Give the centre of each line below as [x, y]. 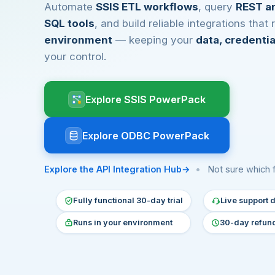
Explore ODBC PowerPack [145, 135]
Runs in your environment [123, 223]
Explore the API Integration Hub [113, 169]
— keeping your [154, 40]
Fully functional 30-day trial [128, 200]
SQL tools [69, 23]
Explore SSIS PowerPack [145, 99]
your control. [75, 56]
